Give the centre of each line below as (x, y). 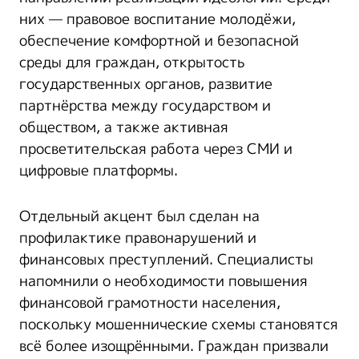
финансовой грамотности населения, (150, 303)
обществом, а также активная (124, 127)
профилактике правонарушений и (138, 238)
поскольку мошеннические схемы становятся (179, 324)
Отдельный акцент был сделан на (139, 216)
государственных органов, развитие (146, 84)
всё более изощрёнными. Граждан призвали (174, 346)
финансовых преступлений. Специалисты (166, 259)
